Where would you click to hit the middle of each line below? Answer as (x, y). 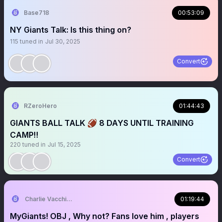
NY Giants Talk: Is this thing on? (71, 30)
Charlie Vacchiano (51, 199)
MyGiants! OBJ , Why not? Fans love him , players (105, 216)
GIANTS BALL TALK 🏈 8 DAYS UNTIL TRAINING (102, 123)
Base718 (36, 13)
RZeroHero (40, 106)
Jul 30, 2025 (63, 41)
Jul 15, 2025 (64, 144)
